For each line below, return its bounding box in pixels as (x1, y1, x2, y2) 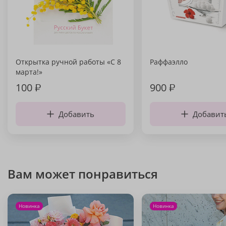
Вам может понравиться (8, 165, 158, 182)
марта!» (16, 67, 42, 77)
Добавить (59, 109, 94, 119)
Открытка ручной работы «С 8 (16, 57, 121, 67)
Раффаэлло (150, 57, 188, 67)
